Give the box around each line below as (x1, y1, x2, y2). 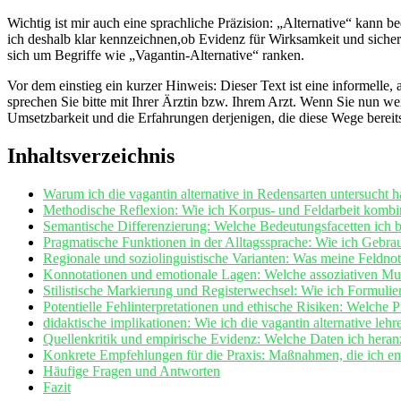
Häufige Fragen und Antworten (43, 363, 220, 379)
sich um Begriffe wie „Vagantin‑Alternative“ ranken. (7, 47, 304, 63)
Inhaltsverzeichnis (7, 143, 175, 167)
